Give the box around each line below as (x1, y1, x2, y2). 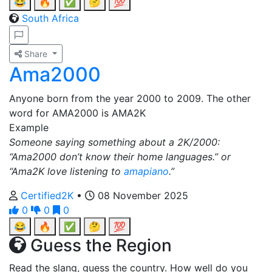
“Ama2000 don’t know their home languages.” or (9, 151, 231, 163)
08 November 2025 (95, 189, 188, 202)
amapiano (124, 165, 169, 177)
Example (9, 121, 49, 134)
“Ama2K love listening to (9, 165, 124, 177)
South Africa (22, 12, 79, 24)
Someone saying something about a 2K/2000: (9, 136, 220, 148)
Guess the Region (26, 235, 172, 256)
